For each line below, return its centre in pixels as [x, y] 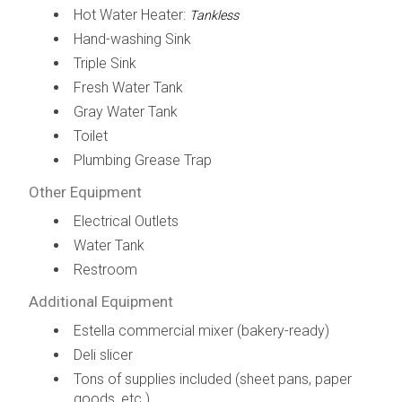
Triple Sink [105, 63]
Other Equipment [85, 192]
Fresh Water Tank [128, 87]
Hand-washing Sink [132, 39]
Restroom [105, 269]
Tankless [214, 15]
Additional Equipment [100, 301]
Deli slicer [103, 354]
